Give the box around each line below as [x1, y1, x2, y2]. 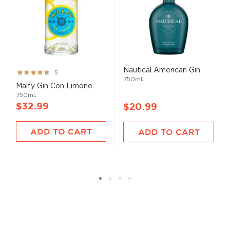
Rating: [15, 68, 40, 75]
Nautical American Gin [123, 67, 200, 73]
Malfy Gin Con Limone [16, 82, 92, 89]
